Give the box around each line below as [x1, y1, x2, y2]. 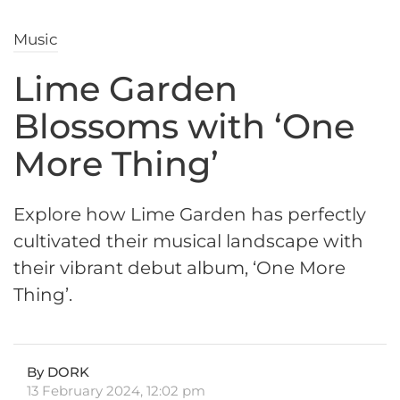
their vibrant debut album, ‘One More [13, 257, 346, 279]
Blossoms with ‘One [13, 105, 354, 148]
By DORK [27, 363, 89, 381]
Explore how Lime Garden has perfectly [13, 204, 366, 226]
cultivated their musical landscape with [13, 230, 363, 253]
